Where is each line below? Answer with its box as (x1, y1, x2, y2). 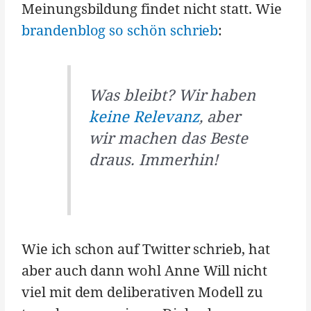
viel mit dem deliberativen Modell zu (22, 282, 263, 301)
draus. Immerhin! (89, 148, 218, 169)
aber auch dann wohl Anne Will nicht (22, 260, 267, 280)
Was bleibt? (89, 83, 178, 105)
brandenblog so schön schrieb (22, 21, 219, 40)
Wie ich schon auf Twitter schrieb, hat (22, 239, 270, 258)
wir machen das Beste (89, 126, 249, 148)
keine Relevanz (89, 105, 199, 126)
